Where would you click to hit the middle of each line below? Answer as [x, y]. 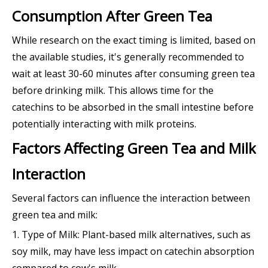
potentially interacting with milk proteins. [104, 124]
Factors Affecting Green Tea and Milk [134, 148]
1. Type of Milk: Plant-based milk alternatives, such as [131, 234]
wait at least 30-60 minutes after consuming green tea [133, 73]
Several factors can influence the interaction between [131, 198]
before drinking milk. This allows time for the [113, 90]
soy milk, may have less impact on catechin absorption [133, 251]
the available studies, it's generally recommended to [128, 57]
